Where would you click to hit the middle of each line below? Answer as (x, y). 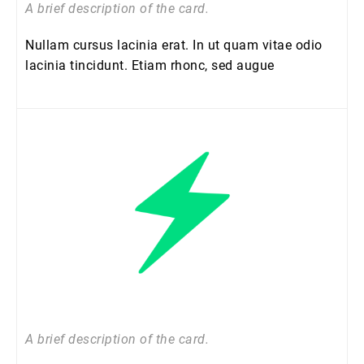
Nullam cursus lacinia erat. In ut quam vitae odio (174, 45)
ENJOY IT (182, 306)
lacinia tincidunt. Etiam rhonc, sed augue (150, 65)
